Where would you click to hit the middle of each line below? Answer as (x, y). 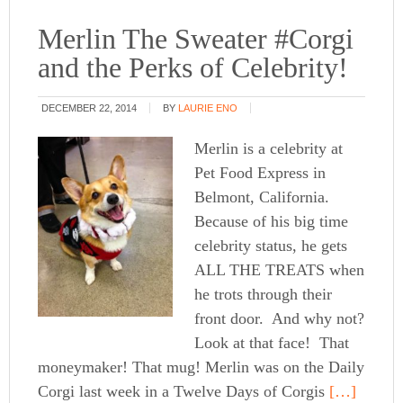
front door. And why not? (280, 319)
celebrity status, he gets (271, 246)
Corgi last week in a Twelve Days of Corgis (182, 392)
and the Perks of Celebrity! (193, 68)
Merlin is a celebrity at (269, 149)
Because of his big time (272, 222)
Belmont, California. (262, 197)
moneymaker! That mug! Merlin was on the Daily (201, 367)
